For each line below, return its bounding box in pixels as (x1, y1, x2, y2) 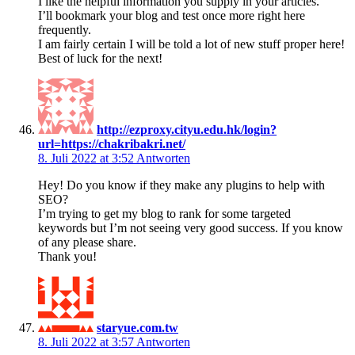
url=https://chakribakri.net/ (38, 136, 185, 151)
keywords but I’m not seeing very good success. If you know (38, 220, 343, 235)
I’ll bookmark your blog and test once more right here (38, 8, 305, 22)
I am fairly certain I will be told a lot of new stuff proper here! (38, 36, 345, 51)
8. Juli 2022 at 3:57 (38, 334, 136, 349)
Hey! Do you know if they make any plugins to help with (38, 177, 325, 192)
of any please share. (38, 235, 136, 249)
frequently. (38, 22, 91, 36)
